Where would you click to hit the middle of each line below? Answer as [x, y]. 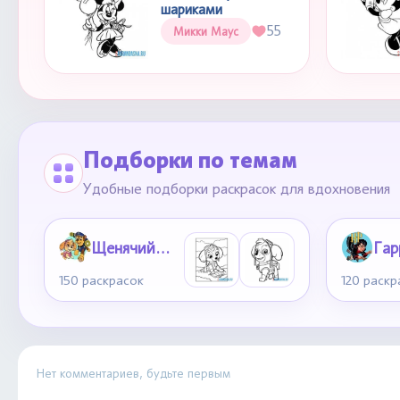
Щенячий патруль [162, 247]
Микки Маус [206, 31]
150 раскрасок [101, 280]
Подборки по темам [190, 160]
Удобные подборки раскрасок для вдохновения [237, 188]
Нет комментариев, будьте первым [133, 373]
